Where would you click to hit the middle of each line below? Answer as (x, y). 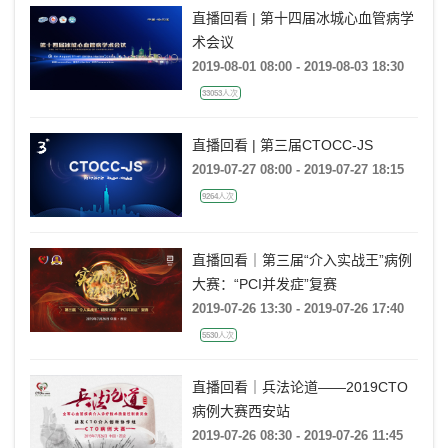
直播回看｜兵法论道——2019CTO (299, 387)
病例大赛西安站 (240, 411)
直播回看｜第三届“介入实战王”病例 (301, 260)
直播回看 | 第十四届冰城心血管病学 (302, 18)
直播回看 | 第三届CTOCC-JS (282, 145)
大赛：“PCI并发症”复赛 (264, 284)
